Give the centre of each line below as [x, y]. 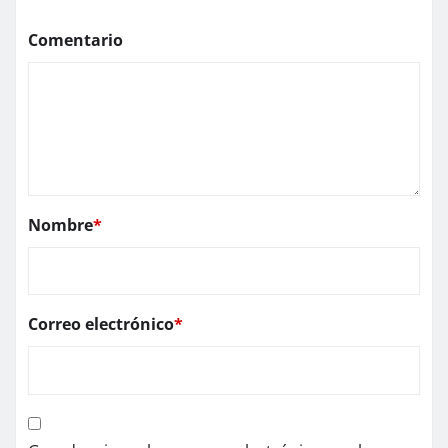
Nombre [60, 225]
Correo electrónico [101, 324]
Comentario [75, 40]
